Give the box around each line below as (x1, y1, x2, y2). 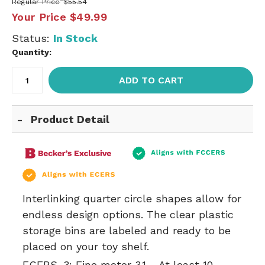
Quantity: (12, 47, 51, 57)
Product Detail (31, 113, 110, 125)
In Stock (53, 32, 98, 44)
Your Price (12, 11, 66, 23)
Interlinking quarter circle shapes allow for (22, 192, 241, 205)
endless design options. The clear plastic (22, 208, 234, 221)
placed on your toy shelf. (22, 240, 149, 253)
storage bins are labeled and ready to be (22, 224, 231, 237)
